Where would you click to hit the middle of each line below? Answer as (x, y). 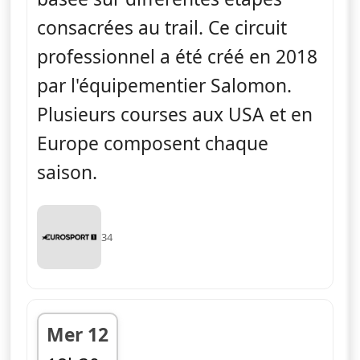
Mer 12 (78, 334)
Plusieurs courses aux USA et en (175, 114)
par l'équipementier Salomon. (164, 85)
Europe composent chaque (153, 143)
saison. (67, 172)
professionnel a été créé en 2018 (177, 56)
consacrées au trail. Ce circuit (162, 27)
